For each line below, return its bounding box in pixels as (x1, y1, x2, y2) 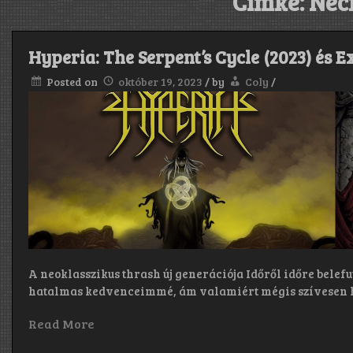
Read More (28, 315, 95, 333)
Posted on (46, 74, 101, 90)
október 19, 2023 (118, 74, 203, 90)
